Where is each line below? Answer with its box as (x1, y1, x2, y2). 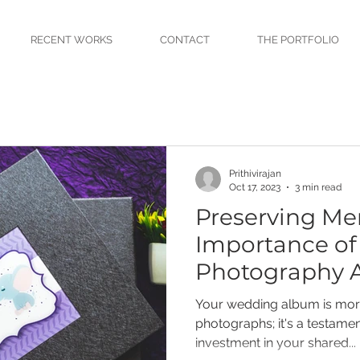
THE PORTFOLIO (256, 34, 339, 46)
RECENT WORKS (30, 34, 112, 46)
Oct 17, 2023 (229, 181, 280, 193)
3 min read (295, 181, 342, 193)
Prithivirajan (229, 168, 281, 179)
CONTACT (159, 34, 210, 46)
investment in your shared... (195, 335, 356, 350)
